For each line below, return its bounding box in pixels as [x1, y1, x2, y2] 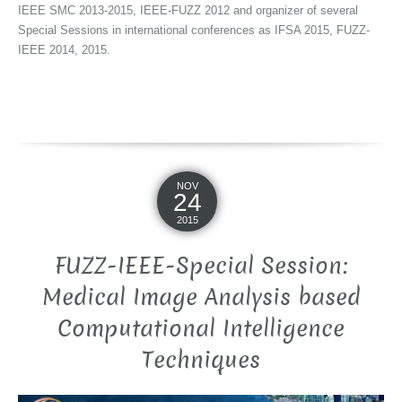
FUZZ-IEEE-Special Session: [54, 250, 348, 283]
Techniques [142, 345, 260, 377]
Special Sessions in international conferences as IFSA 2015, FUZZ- [18, 23, 370, 38]
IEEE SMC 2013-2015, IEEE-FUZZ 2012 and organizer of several [18, 4, 358, 18]
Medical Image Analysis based [41, 282, 361, 314]
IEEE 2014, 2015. [18, 43, 110, 57]
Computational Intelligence [57, 313, 345, 345]
